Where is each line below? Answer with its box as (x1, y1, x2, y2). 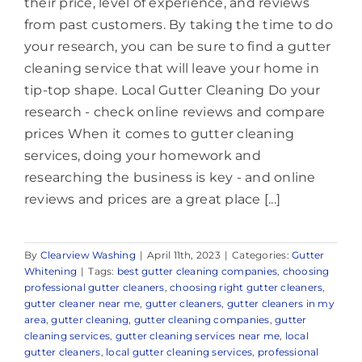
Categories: (232, 249, 293, 262)
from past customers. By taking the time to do (24, 17, 333, 33)
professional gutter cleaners (24, 281, 165, 294)
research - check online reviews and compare (24, 104, 326, 120)
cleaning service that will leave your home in (24, 61, 319, 77)
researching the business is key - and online (24, 170, 316, 186)
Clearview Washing (40, 249, 136, 262)
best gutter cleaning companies (116, 265, 278, 278)
